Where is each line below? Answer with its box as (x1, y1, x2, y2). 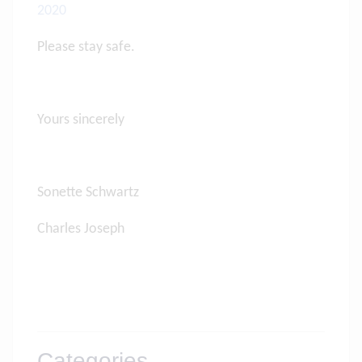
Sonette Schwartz (37, 185, 139, 200)
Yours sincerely (37, 112, 124, 128)
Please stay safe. (37, 40, 135, 55)
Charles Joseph (37, 221, 124, 237)
